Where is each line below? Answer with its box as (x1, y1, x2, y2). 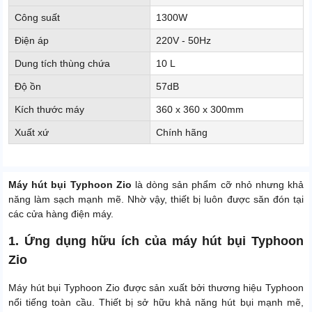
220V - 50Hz (156, 35, 211, 47)
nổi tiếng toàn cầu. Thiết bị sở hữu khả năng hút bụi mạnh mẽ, (8, 297, 304, 309)
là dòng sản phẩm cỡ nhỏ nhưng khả (131, 179, 304, 191)
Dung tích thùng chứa (15, 58, 110, 70)
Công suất (15, 12, 60, 24)
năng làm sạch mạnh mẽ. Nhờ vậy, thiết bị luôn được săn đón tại (8, 194, 304, 205)
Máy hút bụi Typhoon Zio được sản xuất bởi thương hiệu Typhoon (8, 282, 304, 294)
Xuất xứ (15, 127, 49, 139)
